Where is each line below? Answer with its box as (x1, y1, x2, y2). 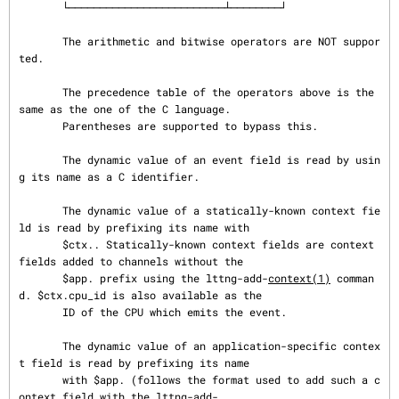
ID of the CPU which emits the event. (19, 305, 62, 319)
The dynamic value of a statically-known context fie (19, 203, 62, 217)
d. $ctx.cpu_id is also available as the (19, 288, 262, 302)
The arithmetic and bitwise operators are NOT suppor (19, 34, 62, 48)
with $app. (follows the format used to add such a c (19, 372, 62, 387)
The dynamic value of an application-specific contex (19, 338, 62, 353)
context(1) (268, 271, 330, 285)
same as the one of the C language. (19, 102, 231, 116)
